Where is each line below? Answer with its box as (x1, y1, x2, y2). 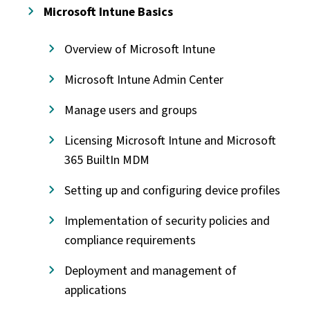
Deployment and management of (64, 262, 237, 279)
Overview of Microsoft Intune (64, 40, 215, 57)
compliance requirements (64, 231, 196, 248)
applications (64, 281, 127, 298)
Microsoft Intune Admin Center (64, 71, 224, 88)
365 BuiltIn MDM (64, 151, 149, 168)
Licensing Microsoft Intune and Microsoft (64, 131, 276, 149)
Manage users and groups (64, 101, 197, 118)
